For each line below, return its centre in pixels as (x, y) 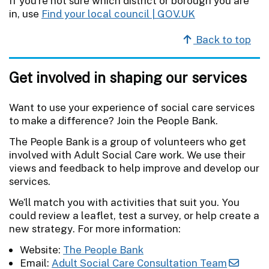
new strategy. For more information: (95, 228)
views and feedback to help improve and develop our (134, 168)
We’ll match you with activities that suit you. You (124, 202)
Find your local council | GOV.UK (118, 14)
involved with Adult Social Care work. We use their (127, 155)
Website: (41, 249)
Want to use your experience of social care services (132, 107)
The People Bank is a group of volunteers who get (128, 141)
